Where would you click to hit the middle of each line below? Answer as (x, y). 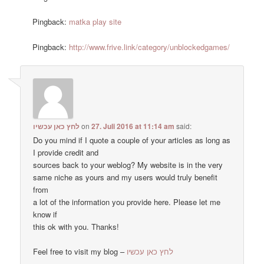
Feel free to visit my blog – (80, 251)
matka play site (95, 22)
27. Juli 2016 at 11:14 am (133, 126)
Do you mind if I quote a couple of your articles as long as (132, 140)
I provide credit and (66, 152)
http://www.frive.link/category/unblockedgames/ (150, 47)
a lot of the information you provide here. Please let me (127, 202)
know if (45, 214)
